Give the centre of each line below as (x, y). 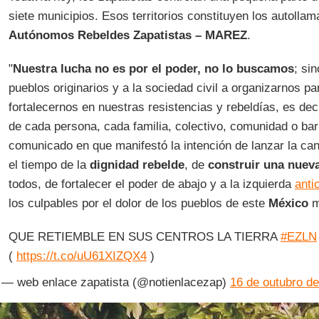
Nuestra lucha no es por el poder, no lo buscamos (153, 69)
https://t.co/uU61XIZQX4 (81, 256)
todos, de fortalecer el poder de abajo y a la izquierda (151, 184)
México (288, 203)
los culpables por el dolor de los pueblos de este (138, 203)
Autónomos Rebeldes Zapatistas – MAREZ (127, 35)
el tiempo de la (47, 165)
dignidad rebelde (135, 165)
